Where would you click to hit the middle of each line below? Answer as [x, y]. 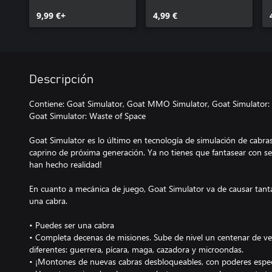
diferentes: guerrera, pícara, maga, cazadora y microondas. [136, 249]
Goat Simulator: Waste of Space [87, 116]
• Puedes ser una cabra [72, 225]
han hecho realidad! [66, 164]
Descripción [61, 80]
